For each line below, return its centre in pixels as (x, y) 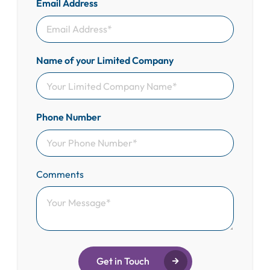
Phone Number (68, 117)
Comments (60, 174)
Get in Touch (123, 261)
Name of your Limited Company (105, 60)
